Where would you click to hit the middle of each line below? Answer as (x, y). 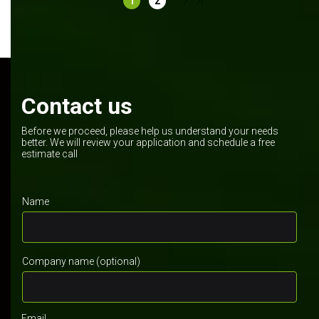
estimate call (49, 153)
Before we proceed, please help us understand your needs (150, 131)
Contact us (77, 106)
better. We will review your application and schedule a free (148, 142)
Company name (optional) (81, 261)
